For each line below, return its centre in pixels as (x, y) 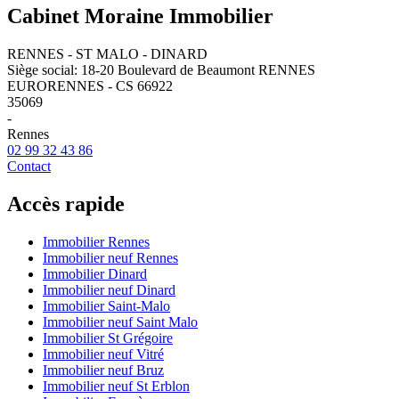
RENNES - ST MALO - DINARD (107, 53)
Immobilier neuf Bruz (103, 370)
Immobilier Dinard (95, 273)
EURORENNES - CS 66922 (90, 85)
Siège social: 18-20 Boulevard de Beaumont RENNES (161, 69)
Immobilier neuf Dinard (109, 289)
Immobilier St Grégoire (108, 338)
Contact (29, 166)
